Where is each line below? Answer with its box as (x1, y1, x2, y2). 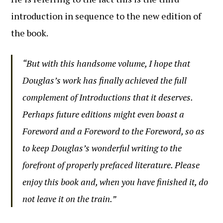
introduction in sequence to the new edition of (11, 10, 202, 22)
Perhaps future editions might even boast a (22, 108, 185, 120)
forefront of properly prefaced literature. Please (22, 159, 200, 171)
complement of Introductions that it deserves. (22, 91, 193, 103)
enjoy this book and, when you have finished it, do (22, 176, 209, 188)
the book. (11, 27, 49, 39)
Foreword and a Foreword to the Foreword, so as (22, 125, 205, 137)
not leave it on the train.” (22, 193, 116, 205)
